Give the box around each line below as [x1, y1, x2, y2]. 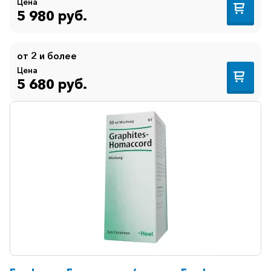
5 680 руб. [17, 75, 87, 93]
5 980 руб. [17, 7, 87, 24]
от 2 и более [17, 50, 77, 62]
